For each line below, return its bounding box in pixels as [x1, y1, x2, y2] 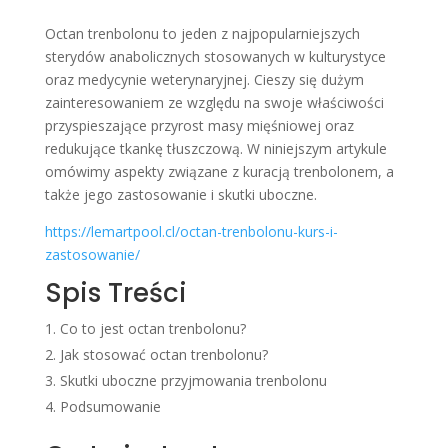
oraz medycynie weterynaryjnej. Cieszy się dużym [44, 70, 364, 89]
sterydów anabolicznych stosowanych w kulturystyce [44, 47, 386, 66]
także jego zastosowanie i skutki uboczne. [44, 185, 317, 204]
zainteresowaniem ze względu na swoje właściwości [44, 93, 384, 112]
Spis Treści [44, 275, 187, 311]
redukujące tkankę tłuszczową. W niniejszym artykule [44, 139, 387, 158]
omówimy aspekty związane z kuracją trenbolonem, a [44, 162, 394, 181]
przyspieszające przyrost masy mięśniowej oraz [44, 116, 354, 135]
